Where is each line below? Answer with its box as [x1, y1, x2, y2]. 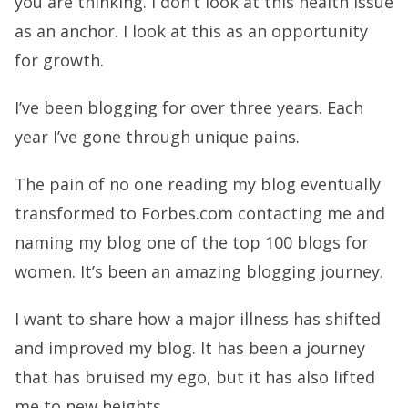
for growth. [15, 49, 104, 71]
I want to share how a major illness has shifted [15, 308, 381, 330]
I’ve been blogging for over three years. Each [15, 97, 363, 118]
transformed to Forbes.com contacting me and [15, 202, 385, 224]
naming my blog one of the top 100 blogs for [15, 231, 369, 253]
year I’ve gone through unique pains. [15, 126, 300, 148]
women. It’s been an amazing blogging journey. [15, 260, 383, 282]
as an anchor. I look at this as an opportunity [15, 20, 368, 42]
